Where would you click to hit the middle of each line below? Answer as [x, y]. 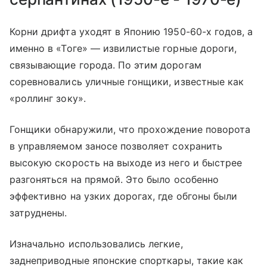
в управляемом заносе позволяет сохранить [116, 146]
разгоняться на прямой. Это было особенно [114, 180]
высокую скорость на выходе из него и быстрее [126, 163]
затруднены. [38, 213]
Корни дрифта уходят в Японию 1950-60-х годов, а [131, 32]
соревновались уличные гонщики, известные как [127, 82]
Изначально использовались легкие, [96, 244]
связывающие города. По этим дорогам [105, 65]
